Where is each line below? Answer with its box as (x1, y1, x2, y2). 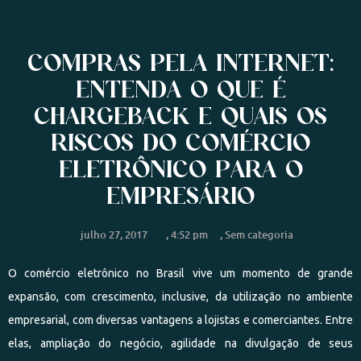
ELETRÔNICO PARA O (58, 153, 303, 183)
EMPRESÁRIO (106, 180, 255, 210)
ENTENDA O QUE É (75, 73, 286, 103)
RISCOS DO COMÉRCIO (51, 127, 310, 156)
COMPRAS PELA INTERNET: (27, 47, 334, 77)
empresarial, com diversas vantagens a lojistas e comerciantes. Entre (8, 313, 353, 326)
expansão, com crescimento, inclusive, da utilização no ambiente (8, 290, 353, 303)
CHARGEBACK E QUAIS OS (34, 100, 327, 130)
